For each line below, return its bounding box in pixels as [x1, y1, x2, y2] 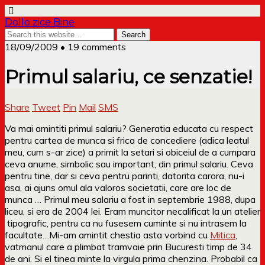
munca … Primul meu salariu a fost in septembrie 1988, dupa [5, 193, 256, 205]
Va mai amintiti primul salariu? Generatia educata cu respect [5, 122, 253, 134]
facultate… [5, 228, 49, 241]
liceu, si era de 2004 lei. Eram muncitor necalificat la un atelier [5, 205, 260, 217]
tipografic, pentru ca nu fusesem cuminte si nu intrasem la [5, 216, 247, 229]
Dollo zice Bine [5, 17, 75, 28]
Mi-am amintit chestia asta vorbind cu [49, 228, 210, 241]
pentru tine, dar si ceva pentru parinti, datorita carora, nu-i [5, 169, 244, 182]
